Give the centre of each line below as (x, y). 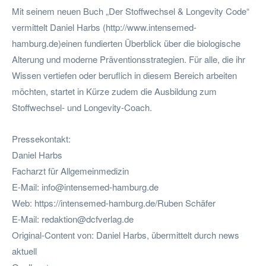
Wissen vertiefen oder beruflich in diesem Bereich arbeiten (124, 75)
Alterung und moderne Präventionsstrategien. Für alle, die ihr (129, 59)
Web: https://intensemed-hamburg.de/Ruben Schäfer (114, 202)
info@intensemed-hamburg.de (100, 186)
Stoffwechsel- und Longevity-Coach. (82, 107)
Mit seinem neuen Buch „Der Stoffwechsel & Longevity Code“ (131, 11)
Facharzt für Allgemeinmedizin (70, 170)
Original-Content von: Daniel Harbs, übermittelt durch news (126, 235)
